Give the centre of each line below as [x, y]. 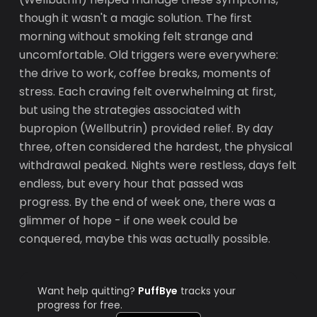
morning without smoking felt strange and [136, 36]
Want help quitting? [88, 291]
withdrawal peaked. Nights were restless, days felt [158, 165]
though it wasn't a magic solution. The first [136, 18]
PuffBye [158, 291]
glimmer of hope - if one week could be [129, 220]
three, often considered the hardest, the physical [156, 147]
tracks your [207, 291]
